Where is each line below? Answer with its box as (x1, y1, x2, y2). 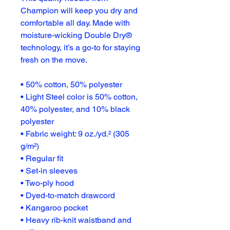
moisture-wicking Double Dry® (21, 30, 132, 40)
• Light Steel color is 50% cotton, (21, 92, 138, 102)
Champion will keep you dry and (21, 6, 138, 15)
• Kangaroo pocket (21, 203, 88, 213)
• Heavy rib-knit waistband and (21, 215, 131, 225)
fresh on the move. (21, 55, 87, 65)
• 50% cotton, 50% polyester (21, 80, 122, 89)
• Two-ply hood (21, 178, 74, 188)
